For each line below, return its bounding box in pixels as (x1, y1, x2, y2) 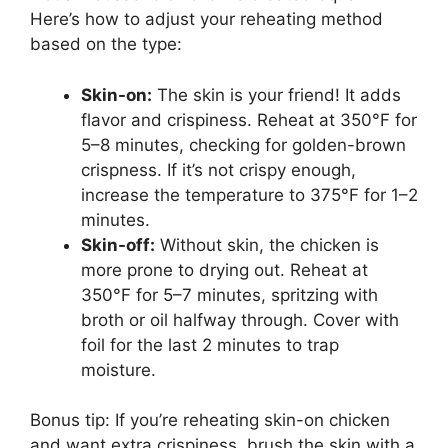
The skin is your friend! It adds (152, 84, 401, 105)
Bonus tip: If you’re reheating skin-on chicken (30, 410, 390, 431)
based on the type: (30, 34, 182, 55)
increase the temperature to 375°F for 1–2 (81, 184, 418, 205)
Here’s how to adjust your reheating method (30, 9, 383, 30)
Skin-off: (81, 234, 155, 255)
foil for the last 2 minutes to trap (81, 334, 339, 355)
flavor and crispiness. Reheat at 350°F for (81, 109, 417, 130)
